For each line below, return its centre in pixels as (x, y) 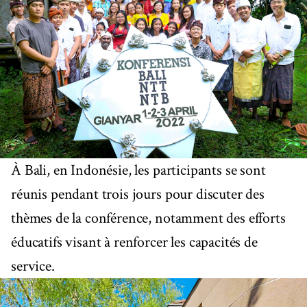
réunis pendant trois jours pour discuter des (138, 194)
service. (33, 266)
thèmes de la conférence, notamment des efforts (148, 218)
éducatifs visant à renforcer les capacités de (134, 242)
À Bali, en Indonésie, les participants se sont (138, 170)
